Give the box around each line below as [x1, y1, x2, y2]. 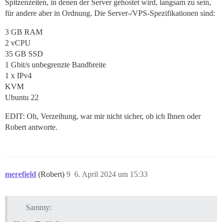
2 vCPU [5, 38, 31, 47]
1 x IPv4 [5, 71, 32, 80]
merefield [5, 169, 36, 178]
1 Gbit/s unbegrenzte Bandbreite [5, 60, 106, 69]
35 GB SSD [5, 49, 43, 58]
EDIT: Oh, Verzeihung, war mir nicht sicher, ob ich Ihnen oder [5, 111, 201, 120]
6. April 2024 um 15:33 [74, 169, 148, 178]
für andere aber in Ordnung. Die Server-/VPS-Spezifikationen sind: [5, 8, 215, 17]
